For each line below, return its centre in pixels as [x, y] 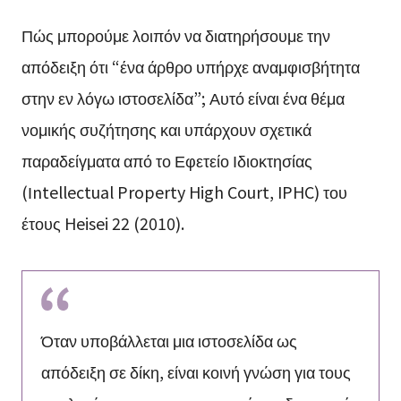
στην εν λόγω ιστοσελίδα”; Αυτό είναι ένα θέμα [183, 97]
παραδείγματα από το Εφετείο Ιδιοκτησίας [166, 160]
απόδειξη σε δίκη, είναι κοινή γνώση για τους [196, 372]
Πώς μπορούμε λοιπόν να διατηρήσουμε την [175, 34]
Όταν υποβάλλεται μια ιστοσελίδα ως [169, 341]
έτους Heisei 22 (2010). [102, 222]
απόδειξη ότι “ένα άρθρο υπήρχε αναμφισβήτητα [190, 66]
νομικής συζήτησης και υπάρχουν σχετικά [166, 128]
